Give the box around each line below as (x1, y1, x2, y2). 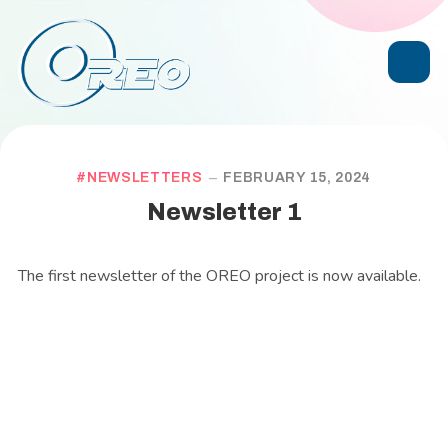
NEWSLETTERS (86, 169, 203, 185)
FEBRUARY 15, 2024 (223, 169, 372, 185)
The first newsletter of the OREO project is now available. (18, 264, 425, 287)
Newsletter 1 (146, 198, 302, 225)
